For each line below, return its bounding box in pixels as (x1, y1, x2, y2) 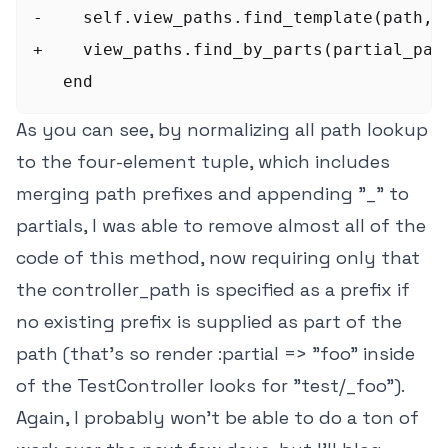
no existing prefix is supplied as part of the (16, 310, 402, 333)
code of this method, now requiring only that (16, 246, 420, 269)
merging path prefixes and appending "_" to (16, 182, 409, 205)
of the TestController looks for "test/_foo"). (16, 374, 405, 397)
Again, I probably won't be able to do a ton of (16, 406, 419, 429)
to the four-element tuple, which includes (16, 150, 390, 173)
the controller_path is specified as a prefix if (16, 278, 410, 301)
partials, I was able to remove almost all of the (16, 214, 426, 237)
